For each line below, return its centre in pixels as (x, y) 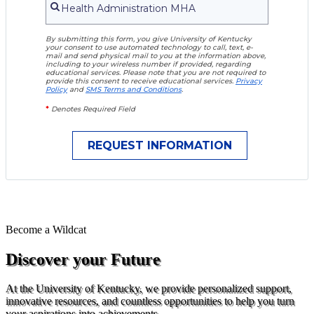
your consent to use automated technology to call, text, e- (149, 47)
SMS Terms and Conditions (134, 89)
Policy (56, 89)
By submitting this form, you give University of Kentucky (149, 39)
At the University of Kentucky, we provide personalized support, (149, 289)
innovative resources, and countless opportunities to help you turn (150, 301)
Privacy (249, 81)
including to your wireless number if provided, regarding (148, 64)
